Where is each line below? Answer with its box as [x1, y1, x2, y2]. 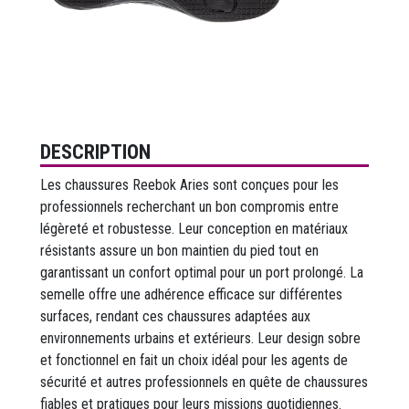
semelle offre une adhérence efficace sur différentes [40, 285, 342, 303]
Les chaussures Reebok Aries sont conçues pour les [40, 175, 339, 194]
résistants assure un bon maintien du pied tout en [40, 241, 319, 259]
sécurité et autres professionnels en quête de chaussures [40, 372, 368, 391]
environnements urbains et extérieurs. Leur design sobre [40, 329, 361, 347]
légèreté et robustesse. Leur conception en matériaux [40, 219, 348, 237]
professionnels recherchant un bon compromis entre [40, 197, 339, 215]
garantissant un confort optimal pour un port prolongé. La [40, 263, 363, 281]
